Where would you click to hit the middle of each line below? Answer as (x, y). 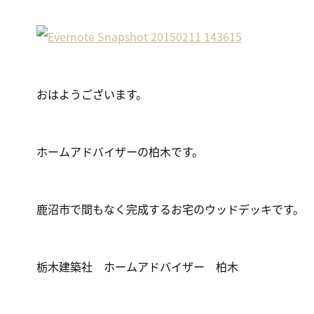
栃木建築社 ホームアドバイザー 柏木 (137, 266)
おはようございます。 (92, 94)
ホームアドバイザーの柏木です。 (120, 151)
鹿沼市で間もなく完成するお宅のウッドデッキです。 (170, 209)
